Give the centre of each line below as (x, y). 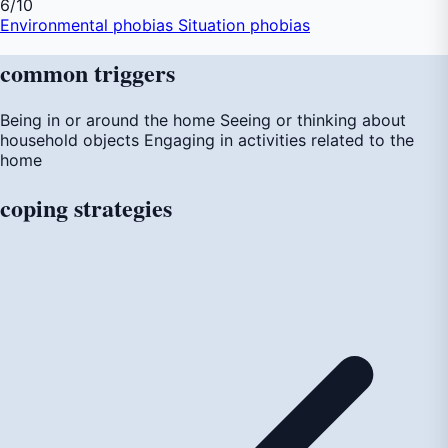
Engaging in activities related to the (279, 139)
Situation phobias (244, 24)
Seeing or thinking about (313, 119)
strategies (123, 207)
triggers (134, 72)
